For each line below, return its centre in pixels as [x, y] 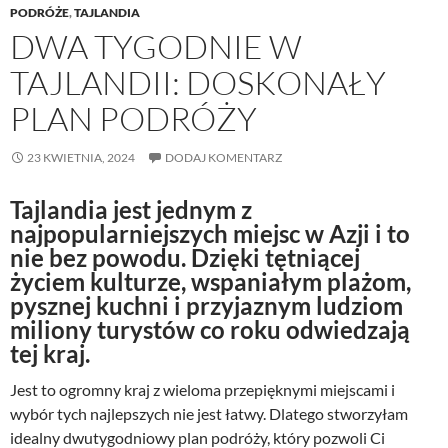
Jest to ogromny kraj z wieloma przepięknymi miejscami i [202, 389]
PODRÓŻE [39, 12]
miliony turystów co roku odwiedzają [210, 329]
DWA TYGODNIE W [156, 46]
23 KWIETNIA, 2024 [81, 157]
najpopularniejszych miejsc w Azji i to [210, 233]
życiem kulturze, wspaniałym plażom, [210, 281]
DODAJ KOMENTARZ [223, 157]
